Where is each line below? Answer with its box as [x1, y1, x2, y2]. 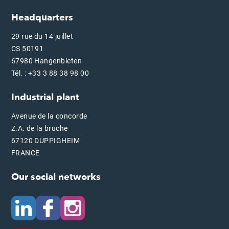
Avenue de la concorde [11, 111, 87, 120]
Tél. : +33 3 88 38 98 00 [11, 68, 89, 77]
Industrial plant [11, 90, 79, 104]
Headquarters [11, 11, 73, 24]
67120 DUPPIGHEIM [11, 136, 80, 145]
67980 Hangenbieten [11, 56, 82, 65]
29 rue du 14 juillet [11, 32, 74, 40]
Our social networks [11, 170, 101, 184]
